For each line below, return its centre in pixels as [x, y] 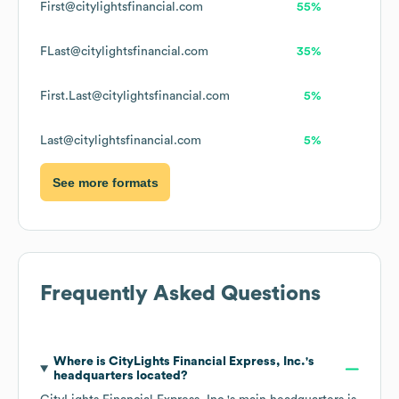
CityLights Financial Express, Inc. [207, 362]
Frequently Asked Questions [180, 294]
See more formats [105, 182]
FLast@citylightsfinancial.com [124, 52]
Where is [81, 362]
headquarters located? [120, 376]
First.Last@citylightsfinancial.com [135, 97]
